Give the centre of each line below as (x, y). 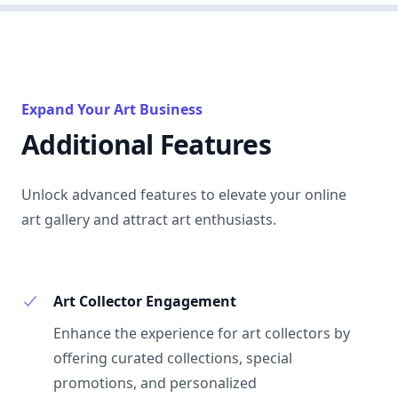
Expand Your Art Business (112, 109)
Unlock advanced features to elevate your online (184, 195)
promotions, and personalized (155, 383)
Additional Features (146, 144)
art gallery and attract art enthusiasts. (149, 219)
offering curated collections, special (173, 358)
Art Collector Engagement (145, 301)
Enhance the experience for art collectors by (202, 333)
